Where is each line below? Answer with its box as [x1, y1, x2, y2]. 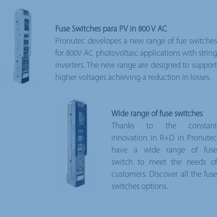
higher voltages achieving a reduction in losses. [55, 73, 211, 82]
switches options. [111, 182, 168, 191]
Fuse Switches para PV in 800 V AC [55, 25, 167, 33]
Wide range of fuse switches [111, 109, 202, 118]
